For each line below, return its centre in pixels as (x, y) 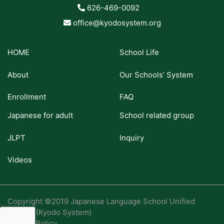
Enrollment (27, 97)
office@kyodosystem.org (116, 22)
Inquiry (132, 137)
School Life (139, 52)
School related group (157, 115)
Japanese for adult (40, 115)
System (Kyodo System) (49, 212)
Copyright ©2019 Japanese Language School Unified (101, 201)
